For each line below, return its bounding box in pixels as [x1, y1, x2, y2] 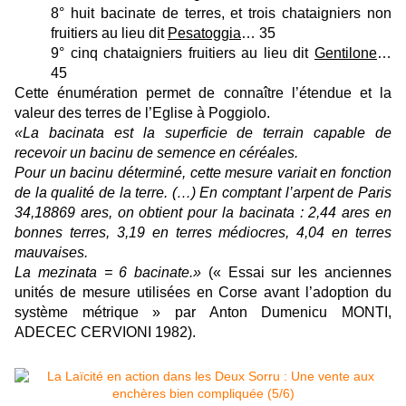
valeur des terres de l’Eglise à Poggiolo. [14, 104, 270, 121]
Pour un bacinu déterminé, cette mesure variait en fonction [14, 164, 391, 180]
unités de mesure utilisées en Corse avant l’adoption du [14, 284, 391, 300]
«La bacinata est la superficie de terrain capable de [14, 124, 391, 140]
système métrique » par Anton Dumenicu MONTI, [14, 304, 391, 320]
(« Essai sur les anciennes [201, 264, 392, 280]
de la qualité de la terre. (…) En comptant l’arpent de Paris [14, 184, 391, 200]
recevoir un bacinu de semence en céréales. [14, 144, 298, 160]
